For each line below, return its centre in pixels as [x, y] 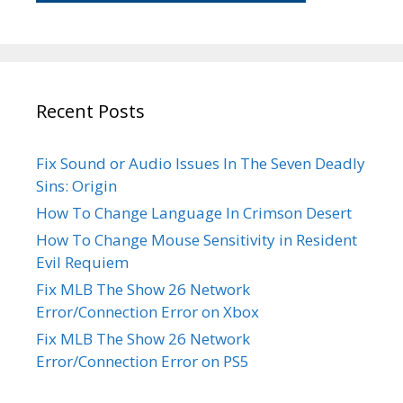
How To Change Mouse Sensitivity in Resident [197, 240]
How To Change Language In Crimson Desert [194, 213]
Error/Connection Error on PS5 [143, 362]
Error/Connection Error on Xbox [148, 312]
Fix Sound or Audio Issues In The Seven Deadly [201, 164]
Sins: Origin [76, 186]
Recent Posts [90, 112]
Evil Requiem [82, 263]
